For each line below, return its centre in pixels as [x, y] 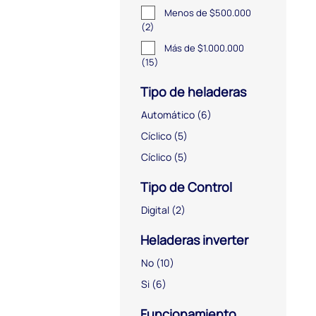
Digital [155, 209]
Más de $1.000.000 [205, 48]
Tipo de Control [185, 187]
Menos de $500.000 [209, 12]
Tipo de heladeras [192, 91]
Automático [168, 114]
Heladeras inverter [193, 239]
